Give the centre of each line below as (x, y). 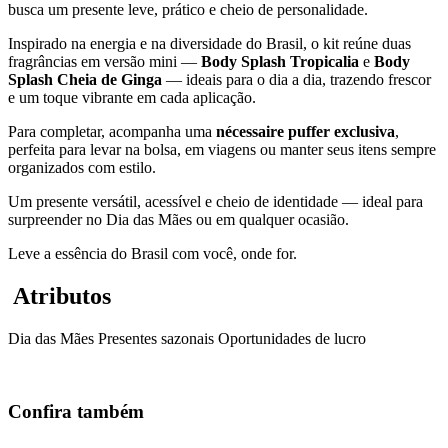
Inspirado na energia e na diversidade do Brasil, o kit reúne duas (209, 44)
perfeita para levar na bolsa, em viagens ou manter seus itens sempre (222, 150)
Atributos (59, 296)
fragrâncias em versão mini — (104, 62)
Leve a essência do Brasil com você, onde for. (152, 254)
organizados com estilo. (82, 168)
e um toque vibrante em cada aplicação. (132, 98)
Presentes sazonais (156, 338)
